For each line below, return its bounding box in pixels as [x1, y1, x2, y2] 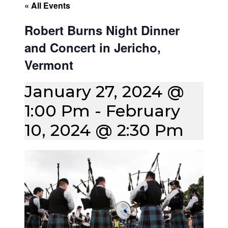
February [106, 101, 180, 121]
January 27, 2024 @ [24, 81, 184, 102]
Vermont [24, 56, 73, 74]
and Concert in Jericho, [24, 39, 161, 56]
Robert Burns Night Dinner [24, 21, 180, 39]
